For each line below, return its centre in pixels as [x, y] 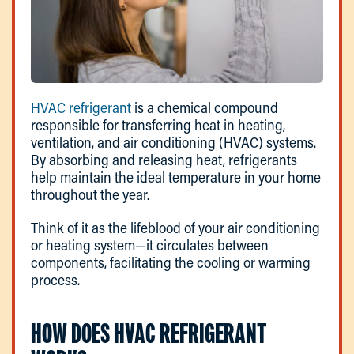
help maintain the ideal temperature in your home [176, 177]
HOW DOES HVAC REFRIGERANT [149, 333]
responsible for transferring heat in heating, [158, 125]
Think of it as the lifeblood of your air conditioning [175, 228]
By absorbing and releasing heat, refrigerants [164, 160]
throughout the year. [90, 195]
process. [55, 280]
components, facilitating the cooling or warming [171, 263]
